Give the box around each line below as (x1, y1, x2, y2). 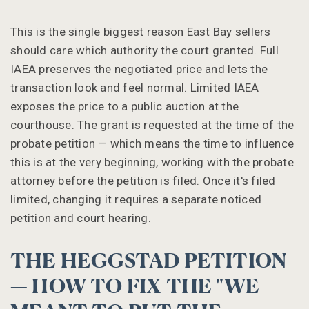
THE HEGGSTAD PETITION (10, 252, 287, 272)
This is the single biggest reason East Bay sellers (10, 24, 271, 39)
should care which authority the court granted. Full (10, 43, 279, 57)
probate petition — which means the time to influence (10, 136, 294, 150)
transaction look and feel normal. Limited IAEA (10, 80, 259, 94)
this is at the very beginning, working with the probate (10, 154, 294, 169)
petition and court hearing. (10, 210, 151, 225)
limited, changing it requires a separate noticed (10, 192, 261, 206)
